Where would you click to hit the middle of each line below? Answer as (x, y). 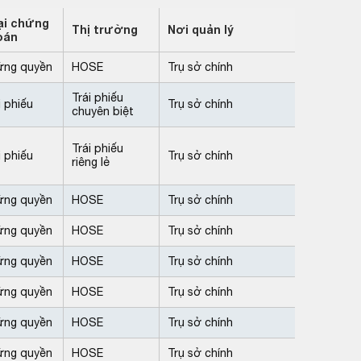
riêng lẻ (91, 162)
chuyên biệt (103, 111)
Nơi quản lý (201, 29)
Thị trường (105, 29)
